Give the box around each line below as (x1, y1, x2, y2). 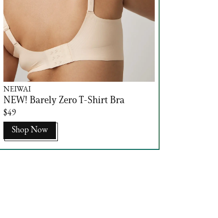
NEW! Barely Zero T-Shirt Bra (3, 93, 125, 106)
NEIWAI (3, 85, 31, 93)
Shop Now (11, 125, 48, 135)
